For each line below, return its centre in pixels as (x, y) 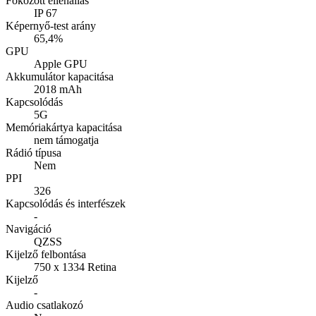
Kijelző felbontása (46, 255)
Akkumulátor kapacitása (60, 77)
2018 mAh (58, 90)
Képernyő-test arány (51, 26)
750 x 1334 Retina (75, 267)
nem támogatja (66, 140)
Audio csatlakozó (44, 305)
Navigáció (29, 229)
